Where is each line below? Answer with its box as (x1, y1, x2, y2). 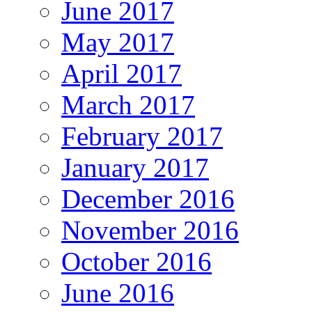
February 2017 (61, 121, 223, 152)
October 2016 (61, 247, 212, 277)
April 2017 (61, 58, 182, 89)
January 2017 (61, 153, 209, 183)
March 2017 (61, 90, 195, 120)
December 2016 (61, 184, 235, 214)
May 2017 (61, 27, 174, 58)
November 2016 (61, 215, 239, 246)
